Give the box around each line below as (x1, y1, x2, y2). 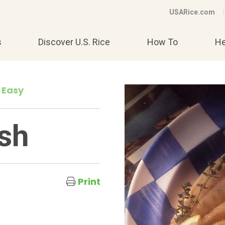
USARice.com (169, 8, 215, 16)
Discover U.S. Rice (38, 37, 110, 47)
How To (147, 37, 178, 47)
